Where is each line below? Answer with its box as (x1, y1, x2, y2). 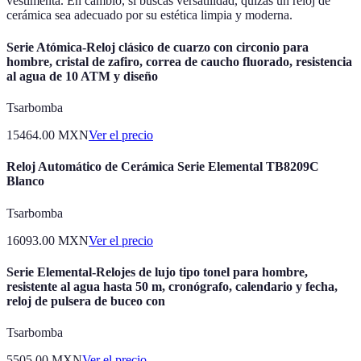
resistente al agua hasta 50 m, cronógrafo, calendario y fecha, (6, 279, 338, 293)
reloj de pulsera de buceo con (6, 293, 165, 308)
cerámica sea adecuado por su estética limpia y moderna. (6, 8, 293, 23)
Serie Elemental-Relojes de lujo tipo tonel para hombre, (6, 264, 308, 279)
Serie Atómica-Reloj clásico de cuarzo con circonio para (6, 39, 309, 54)
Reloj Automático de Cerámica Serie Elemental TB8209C (6, 160, 319, 174)
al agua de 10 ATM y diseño (6, 68, 158, 83)
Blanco (6, 174, 44, 189)
